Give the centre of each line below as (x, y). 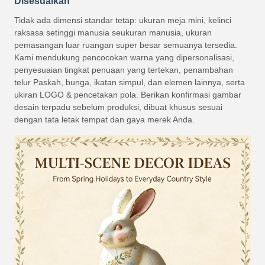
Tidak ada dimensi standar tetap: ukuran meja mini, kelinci (123, 20)
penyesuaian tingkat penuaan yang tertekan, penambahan (124, 70)
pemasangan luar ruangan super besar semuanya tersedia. (126, 45)
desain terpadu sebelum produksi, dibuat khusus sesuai (118, 107)
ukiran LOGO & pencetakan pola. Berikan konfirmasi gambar (128, 95)
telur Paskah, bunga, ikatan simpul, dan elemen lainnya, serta (130, 83)
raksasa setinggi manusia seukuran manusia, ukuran (113, 33)
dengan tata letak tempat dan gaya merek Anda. (104, 120)
